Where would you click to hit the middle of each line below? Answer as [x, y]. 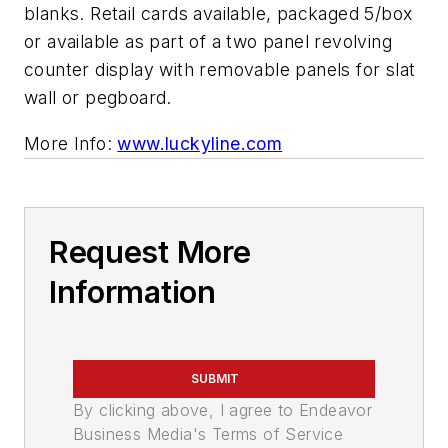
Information [132, 291]
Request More [150, 251]
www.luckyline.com [200, 143]
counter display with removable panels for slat [220, 70]
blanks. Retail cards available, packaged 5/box [218, 14]
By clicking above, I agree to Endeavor [223, 409]
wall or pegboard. [98, 98]
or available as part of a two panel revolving [208, 42]
